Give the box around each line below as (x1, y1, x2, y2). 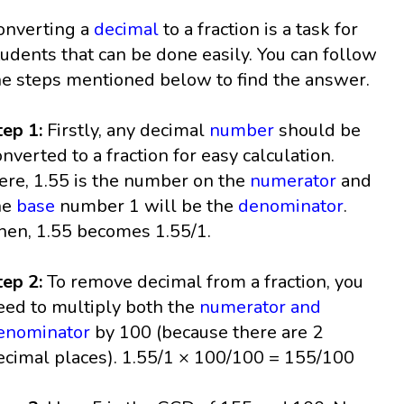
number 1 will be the (55, 194, 239, 219)
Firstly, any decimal (42, 118, 210, 143)
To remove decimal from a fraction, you (47, 270, 364, 295)
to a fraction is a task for (159, 17, 359, 42)
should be (274, 118, 362, 143)
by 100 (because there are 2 (90, 320, 324, 345)
